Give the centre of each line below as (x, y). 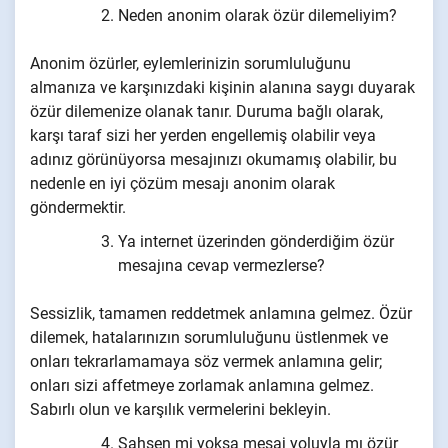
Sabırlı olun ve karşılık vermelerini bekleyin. (180, 410)
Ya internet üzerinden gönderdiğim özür (256, 242)
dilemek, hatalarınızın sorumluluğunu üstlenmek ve (209, 338)
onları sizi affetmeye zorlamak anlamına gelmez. (202, 386)
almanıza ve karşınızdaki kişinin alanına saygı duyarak (222, 88)
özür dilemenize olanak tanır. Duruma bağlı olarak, (206, 112)
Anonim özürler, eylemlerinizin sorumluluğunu (190, 64)
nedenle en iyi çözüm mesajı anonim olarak (182, 184)
